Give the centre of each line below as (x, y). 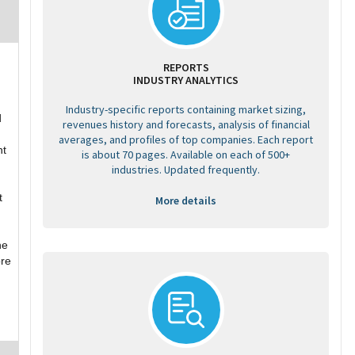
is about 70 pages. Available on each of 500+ (186, 155)
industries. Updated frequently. (186, 170)
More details (186, 200)
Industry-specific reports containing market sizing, (186, 109)
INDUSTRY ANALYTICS (186, 80)
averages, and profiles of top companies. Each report (186, 139)
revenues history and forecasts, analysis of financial (186, 124)
